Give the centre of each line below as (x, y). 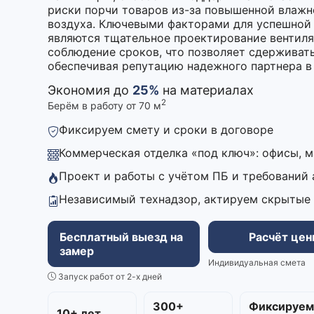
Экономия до (90, 90)
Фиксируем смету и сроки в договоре (166, 129)
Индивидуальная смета (257, 262)
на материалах (206, 90)
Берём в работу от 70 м (104, 105)
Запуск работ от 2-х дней (109, 276)
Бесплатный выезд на (121, 237)
